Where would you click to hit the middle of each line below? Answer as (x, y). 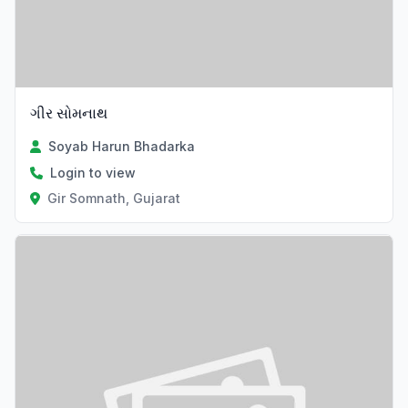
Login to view (93, 173)
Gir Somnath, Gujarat (113, 199)
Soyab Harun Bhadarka (122, 147)
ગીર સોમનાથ (69, 113)
